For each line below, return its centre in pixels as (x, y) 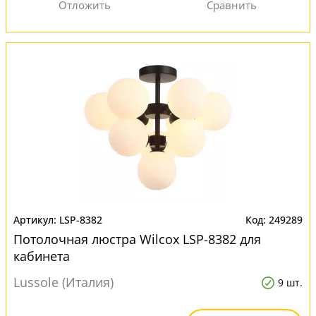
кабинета (42, 256)
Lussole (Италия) (63, 282)
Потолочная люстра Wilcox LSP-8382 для (137, 239)
